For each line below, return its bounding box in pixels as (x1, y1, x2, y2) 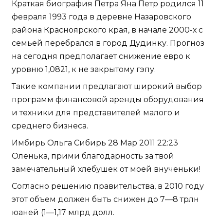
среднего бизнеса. (12, 121, 88, 131)
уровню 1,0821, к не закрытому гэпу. (12, 65, 156, 74)
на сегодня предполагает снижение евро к (12, 52, 190, 61)
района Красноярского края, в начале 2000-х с (12, 25, 203, 35)
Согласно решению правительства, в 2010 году (12, 182, 204, 191)
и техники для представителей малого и (12, 108, 180, 118)
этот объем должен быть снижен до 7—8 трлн (12, 195, 199, 204)
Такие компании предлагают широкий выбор (12, 82, 202, 91)
